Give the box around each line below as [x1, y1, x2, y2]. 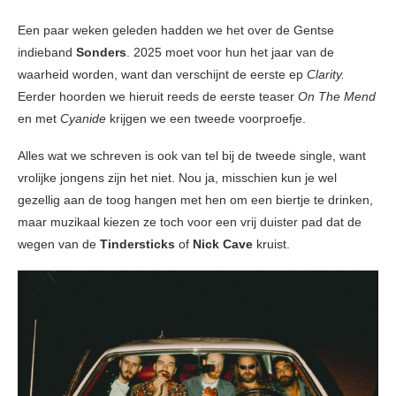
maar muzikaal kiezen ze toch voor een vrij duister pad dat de [18, 215, 362, 230]
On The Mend [298, 89, 376, 104]
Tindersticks [100, 237, 179, 252]
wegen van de [18, 237, 100, 252]
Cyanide [57, 111, 106, 126]
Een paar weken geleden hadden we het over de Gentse [18, 23, 334, 38]
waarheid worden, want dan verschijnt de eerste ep [18, 67, 307, 82]
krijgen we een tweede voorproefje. [106, 111, 306, 126]
